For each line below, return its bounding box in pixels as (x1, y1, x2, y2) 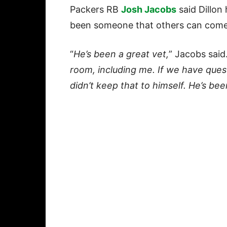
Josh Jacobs (121, 4, 176, 15)
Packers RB (70, 4, 121, 15)
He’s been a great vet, (73, 49, 169, 60)
